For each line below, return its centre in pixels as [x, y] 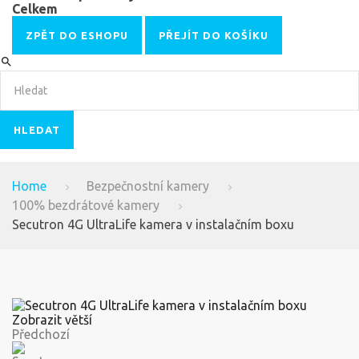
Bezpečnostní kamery [148, 186]
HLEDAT [37, 130]
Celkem [35, 9]
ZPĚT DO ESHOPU [77, 35]
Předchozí [41, 334]
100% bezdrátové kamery [86, 205]
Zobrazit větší [52, 319]
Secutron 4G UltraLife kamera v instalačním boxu [153, 224]
